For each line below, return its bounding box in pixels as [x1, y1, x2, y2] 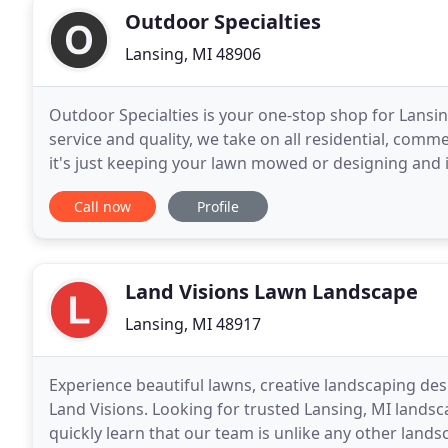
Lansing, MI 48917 [125, 313, 261, 335]
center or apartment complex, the [49, 176, 305, 198]
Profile [197, 197, 239, 216]
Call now [74, 197, 131, 216]
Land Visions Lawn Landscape [125, 278, 418, 305]
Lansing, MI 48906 [125, 43, 261, 65]
